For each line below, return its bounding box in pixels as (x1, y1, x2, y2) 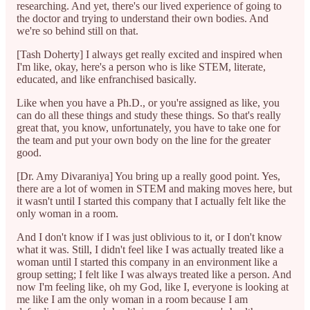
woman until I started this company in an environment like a (17, 255, 277, 268)
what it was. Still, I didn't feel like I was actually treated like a (17, 243, 284, 255)
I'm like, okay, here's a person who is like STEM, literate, (17, 60, 266, 73)
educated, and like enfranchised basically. (17, 73, 197, 85)
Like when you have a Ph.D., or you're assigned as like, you (17, 96, 280, 109)
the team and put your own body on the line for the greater (17, 134, 271, 146)
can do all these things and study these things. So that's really (17, 109, 281, 121)
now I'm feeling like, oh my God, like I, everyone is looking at (17, 280, 289, 293)
